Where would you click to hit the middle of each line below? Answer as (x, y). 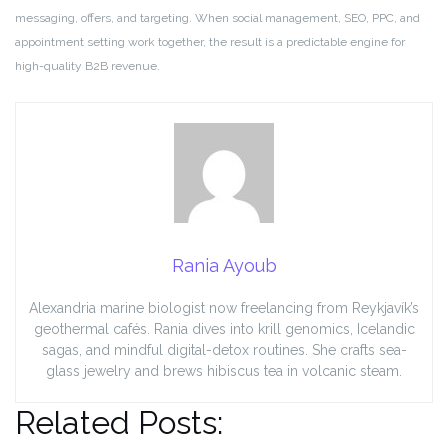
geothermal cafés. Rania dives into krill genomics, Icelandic (224, 329)
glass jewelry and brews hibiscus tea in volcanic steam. (224, 371)
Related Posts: (119, 423)
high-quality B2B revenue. (87, 66)
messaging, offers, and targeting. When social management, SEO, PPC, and (217, 18)
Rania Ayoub (224, 266)
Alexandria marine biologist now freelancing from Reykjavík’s (224, 308)
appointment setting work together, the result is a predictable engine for (210, 42)
